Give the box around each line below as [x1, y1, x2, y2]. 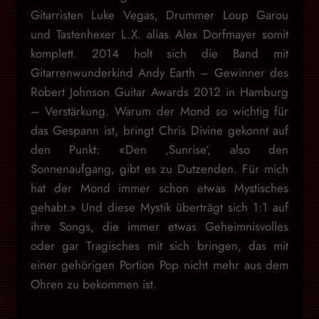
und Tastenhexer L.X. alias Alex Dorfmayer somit [30, 25, 289, 43]
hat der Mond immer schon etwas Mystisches [30, 179, 289, 197]
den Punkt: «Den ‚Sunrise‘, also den [30, 140, 289, 158]
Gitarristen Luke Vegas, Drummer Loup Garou [30, 6, 289, 23]
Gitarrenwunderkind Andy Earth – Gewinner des [30, 63, 289, 81]
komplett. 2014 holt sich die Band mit [30, 44, 289, 62]
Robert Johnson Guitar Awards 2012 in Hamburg [30, 83, 289, 100]
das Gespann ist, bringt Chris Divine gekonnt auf [30, 121, 289, 139]
